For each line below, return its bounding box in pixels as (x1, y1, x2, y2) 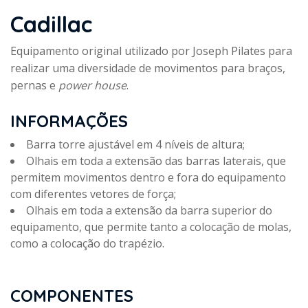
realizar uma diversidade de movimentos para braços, (10, 60, 285, 76)
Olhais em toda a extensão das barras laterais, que (26, 153, 286, 169)
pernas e (10, 78, 56, 93)
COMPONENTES (10, 285, 133, 307)
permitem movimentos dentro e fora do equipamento (10, 170, 286, 186)
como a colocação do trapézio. (10, 236, 164, 252)
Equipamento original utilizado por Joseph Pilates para (10, 43, 292, 59)
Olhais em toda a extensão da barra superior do (26, 203, 272, 219)
